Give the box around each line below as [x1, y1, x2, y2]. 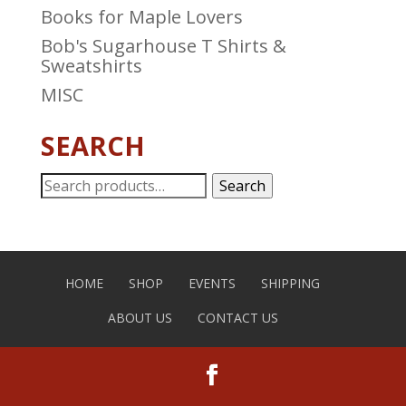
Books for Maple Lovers [40, 4, 243, 29]
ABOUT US [107, 308, 172, 326]
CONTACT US [197, 308, 278, 326]
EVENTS [188, 274, 237, 292]
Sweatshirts [40, 53, 142, 78]
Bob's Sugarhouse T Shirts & [40, 33, 286, 58]
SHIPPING [261, 274, 321, 292]
